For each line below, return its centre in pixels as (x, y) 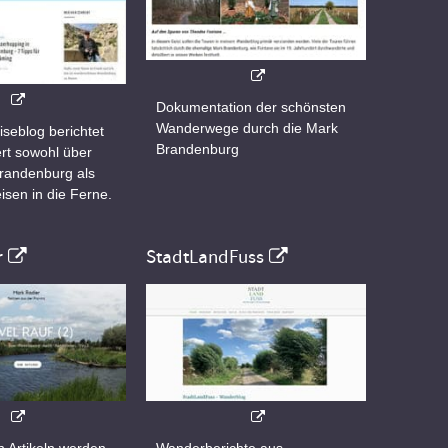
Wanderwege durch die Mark (247, 128)
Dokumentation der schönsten (251, 107)
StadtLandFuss (205, 257)
